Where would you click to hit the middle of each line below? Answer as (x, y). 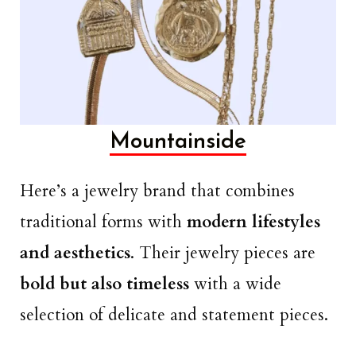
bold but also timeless (107, 284)
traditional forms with (103, 222)
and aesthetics (75, 253)
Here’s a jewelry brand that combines (157, 191)
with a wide (238, 284)
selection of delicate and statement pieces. (174, 315)
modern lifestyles (253, 222)
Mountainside (178, 142)
